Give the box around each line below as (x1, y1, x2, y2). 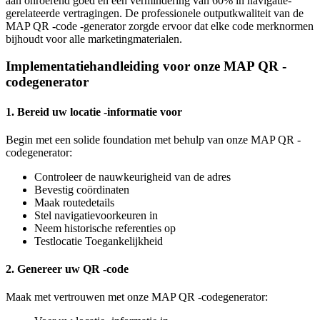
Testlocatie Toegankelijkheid (34, 234, 163, 247)
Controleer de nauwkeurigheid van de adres (34, 170, 231, 183)
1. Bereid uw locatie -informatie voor (6, 105, 182, 118)
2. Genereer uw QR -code (6, 263, 129, 276)
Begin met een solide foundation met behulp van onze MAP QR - (6, 133, 301, 146)
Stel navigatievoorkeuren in (34, 209, 158, 221)
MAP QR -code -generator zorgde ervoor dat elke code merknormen (6, 19, 314, 32)
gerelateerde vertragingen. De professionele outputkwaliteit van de (6, 6, 304, 19)
